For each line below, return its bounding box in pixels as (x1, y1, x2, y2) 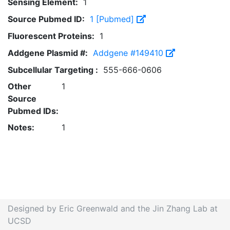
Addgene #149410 (93, 48, 166, 58)
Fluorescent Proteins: (8, 31, 94, 41)
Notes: (8, 122, 34, 132)
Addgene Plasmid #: (8, 48, 88, 58)
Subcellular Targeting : (8, 65, 98, 75)
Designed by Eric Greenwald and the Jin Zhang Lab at (8, 203, 218, 214)
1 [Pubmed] (90, 14, 137, 24)
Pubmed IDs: (8, 106, 59, 116)
